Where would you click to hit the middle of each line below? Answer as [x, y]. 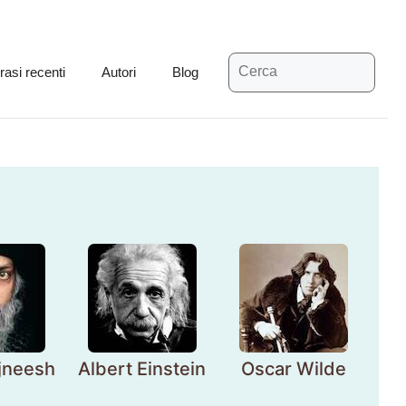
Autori [118, 72]
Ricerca [250, 60]
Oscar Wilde [294, 369]
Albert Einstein [142, 369]
